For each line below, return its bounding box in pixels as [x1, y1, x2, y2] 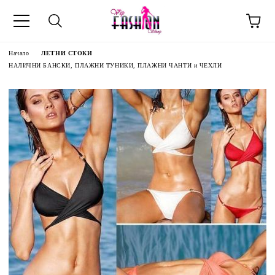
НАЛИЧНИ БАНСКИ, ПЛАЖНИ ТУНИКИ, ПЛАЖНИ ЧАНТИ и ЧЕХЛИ [9, 62, 222, 69]
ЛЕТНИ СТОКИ [41, 50, 93, 56]
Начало [9, 50, 29, 56]
